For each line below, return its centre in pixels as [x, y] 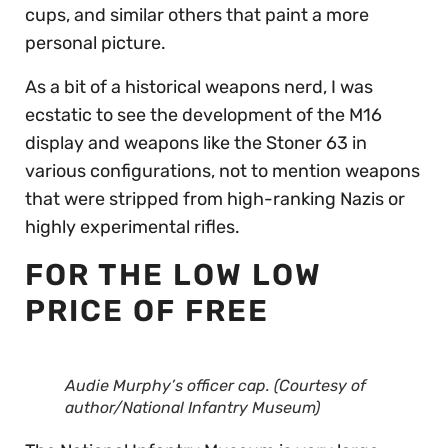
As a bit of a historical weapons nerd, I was [199, 87]
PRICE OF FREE [147, 311]
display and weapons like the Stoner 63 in [196, 143]
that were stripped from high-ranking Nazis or [215, 199]
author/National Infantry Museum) [192, 407]
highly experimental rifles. [134, 227]
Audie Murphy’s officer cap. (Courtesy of [215, 385]
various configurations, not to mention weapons [222, 171]
